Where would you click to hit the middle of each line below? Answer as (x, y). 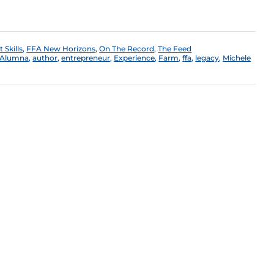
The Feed (175, 49)
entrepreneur (86, 58)
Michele (237, 58)
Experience (135, 58)
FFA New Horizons (61, 49)
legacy (207, 58)
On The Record (127, 49)
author (45, 58)
